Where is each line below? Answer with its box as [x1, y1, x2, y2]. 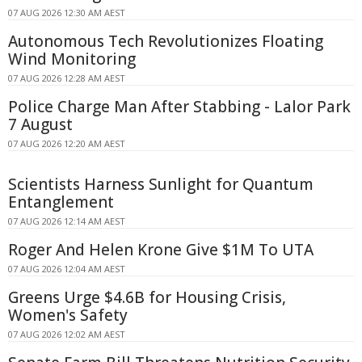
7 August [8, 113, 73, 135]
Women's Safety [8, 304, 128, 326]
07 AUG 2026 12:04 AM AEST [8, 262, 125, 275]
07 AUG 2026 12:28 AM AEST [8, 71, 125, 84]
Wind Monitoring [8, 48, 136, 69]
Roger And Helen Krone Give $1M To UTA [8, 238, 314, 260]
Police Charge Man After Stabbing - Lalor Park [8, 95, 351, 117]
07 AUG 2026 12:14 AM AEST [8, 214, 125, 227]
